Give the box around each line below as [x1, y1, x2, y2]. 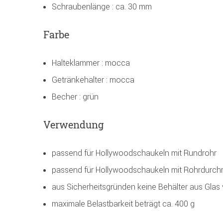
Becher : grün [52, 92, 99, 102]
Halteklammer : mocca [52, 58, 130, 68]
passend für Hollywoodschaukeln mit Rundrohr [52, 148, 217, 158]
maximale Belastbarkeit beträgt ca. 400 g [52, 199, 195, 209]
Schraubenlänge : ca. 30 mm [52, 1, 152, 12]
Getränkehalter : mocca [52, 75, 134, 85]
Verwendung [43, 118, 104, 131]
